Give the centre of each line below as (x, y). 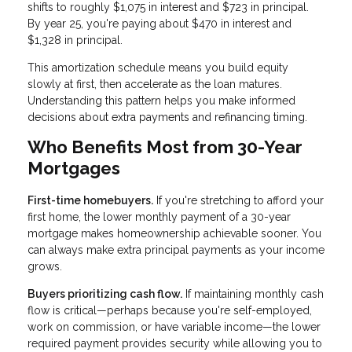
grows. (45, 266)
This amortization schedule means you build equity (158, 68)
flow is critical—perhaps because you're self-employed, (170, 310)
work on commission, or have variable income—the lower (174, 326)
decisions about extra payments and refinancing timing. (167, 117)
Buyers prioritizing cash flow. (105, 293)
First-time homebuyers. (90, 200)
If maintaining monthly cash (253, 293)
